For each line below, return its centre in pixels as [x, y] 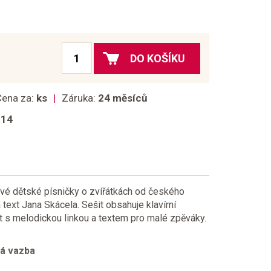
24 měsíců [123, 98]
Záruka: [80, 98]
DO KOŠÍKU [158, 58]
